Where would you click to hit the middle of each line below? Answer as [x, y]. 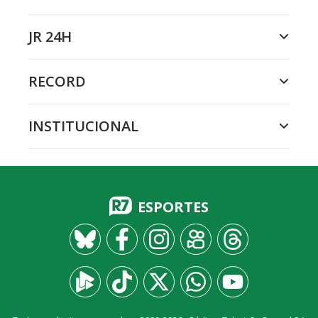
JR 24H [50, 37]
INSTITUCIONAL [83, 126]
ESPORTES [173, 207]
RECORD [57, 81]
